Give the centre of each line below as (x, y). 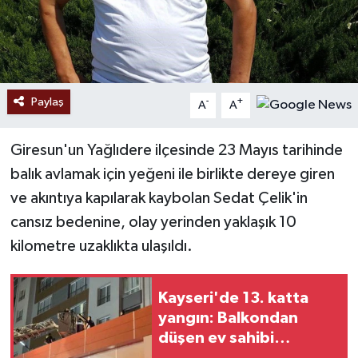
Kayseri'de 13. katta (233, 298)
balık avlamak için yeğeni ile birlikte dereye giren (172, 174)
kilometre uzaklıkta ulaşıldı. (101, 246)
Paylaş (47, 101)
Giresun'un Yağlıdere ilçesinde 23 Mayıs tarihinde (176, 150)
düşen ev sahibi (216, 338)
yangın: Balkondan (228, 318)
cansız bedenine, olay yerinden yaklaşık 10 (153, 222)
